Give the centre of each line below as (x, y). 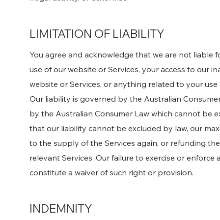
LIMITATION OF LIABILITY (97, 34)
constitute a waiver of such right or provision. (112, 172)
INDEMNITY (61, 209)
